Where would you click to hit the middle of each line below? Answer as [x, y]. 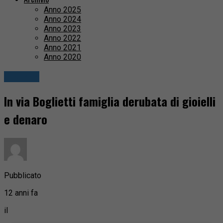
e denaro [26, 119]
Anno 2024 [62, 19]
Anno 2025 [62, 10]
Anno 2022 [62, 38]
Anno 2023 [62, 29]
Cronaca [22, 77]
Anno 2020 [62, 57]
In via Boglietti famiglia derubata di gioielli [110, 101]
